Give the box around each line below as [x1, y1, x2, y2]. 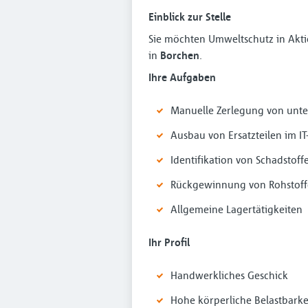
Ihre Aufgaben [148, 70, 216, 84]
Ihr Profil [148, 235, 190, 249]
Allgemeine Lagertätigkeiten [170, 202, 302, 216]
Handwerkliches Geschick [170, 268, 288, 282]
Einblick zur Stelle [148, 10, 231, 23]
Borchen [160, 48, 199, 62]
